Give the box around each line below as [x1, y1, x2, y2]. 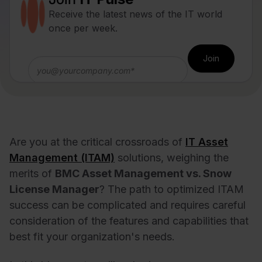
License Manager [9, 182, 99, 195]
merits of [9, 167, 55, 180]
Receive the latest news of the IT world [49, 8, 222, 20]
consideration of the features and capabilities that [9, 214, 249, 227]
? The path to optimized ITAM [99, 182, 244, 195]
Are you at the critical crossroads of [9, 135, 185, 148]
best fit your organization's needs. [9, 230, 175, 243]
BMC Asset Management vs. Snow [55, 167, 232, 180]
